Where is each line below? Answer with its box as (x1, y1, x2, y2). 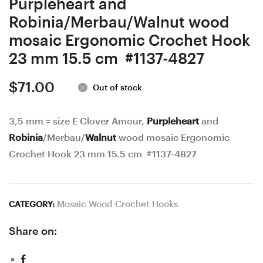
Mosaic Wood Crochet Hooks (57, 199, 178, 210)
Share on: (9, 225, 57, 237)
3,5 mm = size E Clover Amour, (9, 116, 147, 127)
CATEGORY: (9, 200, 57, 210)
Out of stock (93, 83, 142, 93)
